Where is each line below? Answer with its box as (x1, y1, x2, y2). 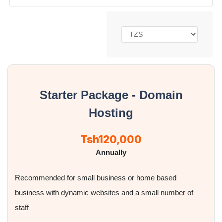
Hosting (89, 106, 133, 120)
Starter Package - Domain (39, 88, 183, 102)
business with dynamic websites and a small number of (15, 188, 193, 197)
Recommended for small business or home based (15, 173, 176, 182)
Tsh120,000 (80, 133, 142, 146)
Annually (96, 148, 126, 157)
